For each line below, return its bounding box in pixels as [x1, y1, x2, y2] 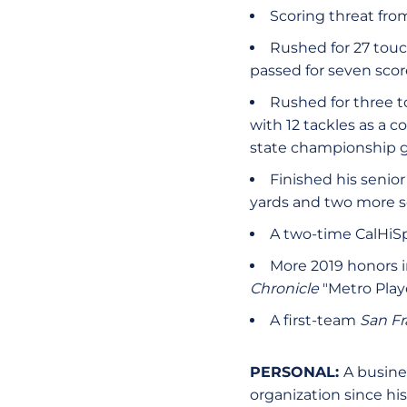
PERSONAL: [249, 363, 343, 381]
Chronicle [249, 280, 319, 297]
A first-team [269, 312, 360, 329]
